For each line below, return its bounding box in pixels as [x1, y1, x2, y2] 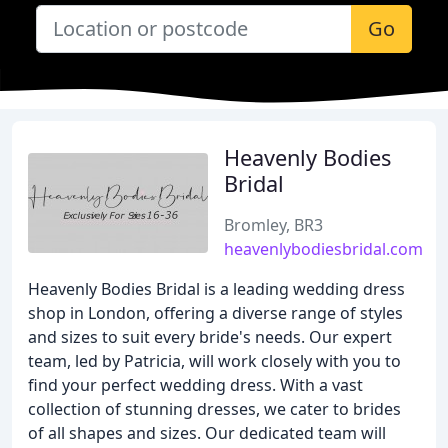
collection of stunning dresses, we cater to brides [28, 398, 401, 420]
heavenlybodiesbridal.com [224, 238, 423, 260]
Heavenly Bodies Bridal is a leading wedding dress [28, 278, 405, 300]
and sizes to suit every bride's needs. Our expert [28, 326, 392, 348]
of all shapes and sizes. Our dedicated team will [28, 422, 386, 444]
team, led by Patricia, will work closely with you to [28, 350, 401, 372]
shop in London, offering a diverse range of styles [28, 302, 403, 324]
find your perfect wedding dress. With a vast [28, 374, 363, 396]
